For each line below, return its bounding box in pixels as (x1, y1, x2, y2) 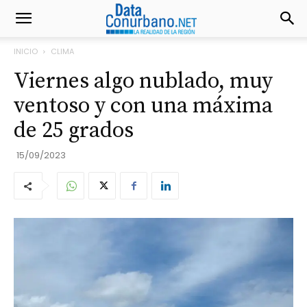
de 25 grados (14, 117, 134, 145)
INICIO (14, 46, 38, 57)
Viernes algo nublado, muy (14, 68, 273, 95)
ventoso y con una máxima (14, 93, 273, 120)
